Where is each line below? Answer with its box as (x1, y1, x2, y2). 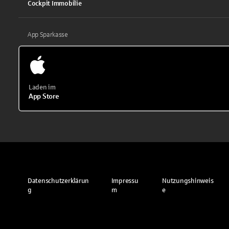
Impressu (111, 177, 139, 185)
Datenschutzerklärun (28, 177, 89, 185)
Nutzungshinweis (162, 177, 214, 185)
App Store (29, 92, 59, 100)
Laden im (29, 83, 56, 91)
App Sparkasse (28, 31, 68, 38)
